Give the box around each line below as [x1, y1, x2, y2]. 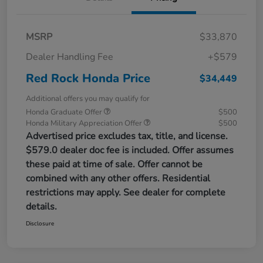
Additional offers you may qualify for [26, 93, 150, 104]
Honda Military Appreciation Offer [26, 117, 144, 129]
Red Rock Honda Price [26, 70, 150, 86]
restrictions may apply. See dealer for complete [26, 186, 225, 199]
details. [26, 200, 57, 213]
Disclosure [26, 219, 54, 228]
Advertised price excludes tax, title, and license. [26, 129, 228, 143]
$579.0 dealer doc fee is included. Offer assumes [26, 143, 234, 157]
